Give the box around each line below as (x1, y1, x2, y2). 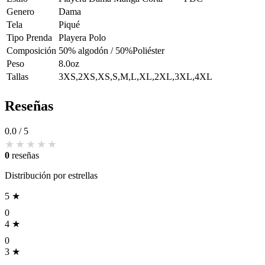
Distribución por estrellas (5, 170, 98, 180)
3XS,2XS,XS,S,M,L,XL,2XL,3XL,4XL (59, 72, 212, 82)
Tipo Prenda (7, 33, 52, 43)
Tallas (7, 72, 28, 82)
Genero (7, 7, 34, 17)
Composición (7, 46, 56, 56)
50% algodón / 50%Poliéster (59, 46, 164, 56)
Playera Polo (59, 33, 106, 43)
